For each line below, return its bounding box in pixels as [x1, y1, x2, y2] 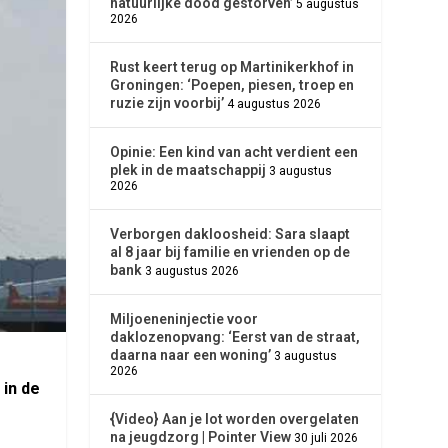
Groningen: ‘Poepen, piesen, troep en [110, 77, 355, 93]
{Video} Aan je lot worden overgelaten [110, 411, 360, 427]
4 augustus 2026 [227, 97, 322, 111]
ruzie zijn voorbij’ [110, 95, 225, 111]
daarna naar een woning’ [110, 347, 272, 363]
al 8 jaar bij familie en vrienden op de [110, 244, 351, 260]
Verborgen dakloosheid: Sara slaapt [110, 226, 351, 242]
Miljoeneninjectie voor [110, 311, 259, 327]
